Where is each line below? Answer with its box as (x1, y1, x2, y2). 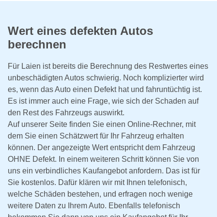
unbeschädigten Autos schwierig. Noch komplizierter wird (8, 74, 204, 82)
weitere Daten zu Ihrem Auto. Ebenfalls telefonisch (8, 201, 180, 210)
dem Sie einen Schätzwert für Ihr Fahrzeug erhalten (8, 132, 184, 140)
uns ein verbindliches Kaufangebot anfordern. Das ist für (8, 167, 200, 175)
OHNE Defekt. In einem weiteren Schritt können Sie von (8, 155, 199, 164)
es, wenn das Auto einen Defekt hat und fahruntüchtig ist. (8, 85, 202, 94)
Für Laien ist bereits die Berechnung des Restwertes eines (8, 62, 208, 71)
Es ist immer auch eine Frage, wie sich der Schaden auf (8, 97, 199, 106)
